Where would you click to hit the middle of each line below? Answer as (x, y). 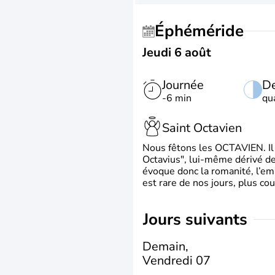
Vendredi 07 (176, 260)
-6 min (177, 98)
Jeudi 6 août (177, 52)
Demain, (165, 246)
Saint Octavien (202, 128)
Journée (183, 85)
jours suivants (198, 219)
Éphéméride (204, 31)
